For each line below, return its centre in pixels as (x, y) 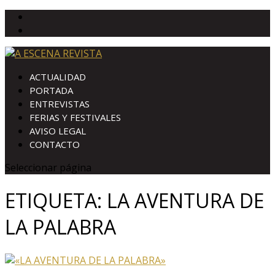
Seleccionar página (48, 168)
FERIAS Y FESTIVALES (75, 117)
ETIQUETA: (56, 201)
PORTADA (51, 90)
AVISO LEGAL (58, 131)
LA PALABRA (60, 227)
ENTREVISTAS (60, 104)
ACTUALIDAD (58, 77)
